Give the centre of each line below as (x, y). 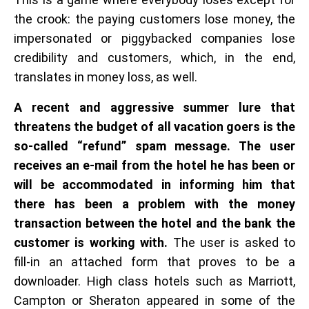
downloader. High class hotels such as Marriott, (154, 281)
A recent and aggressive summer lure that (154, 107)
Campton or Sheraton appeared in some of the (154, 300)
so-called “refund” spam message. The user (154, 146)
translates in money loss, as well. (106, 77)
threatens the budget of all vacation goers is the (154, 126)
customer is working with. (91, 242)
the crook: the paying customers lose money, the (154, 19)
